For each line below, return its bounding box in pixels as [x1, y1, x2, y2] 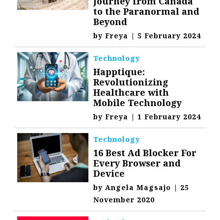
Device [93, 167, 125, 180]
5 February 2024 [137, 31, 201, 41]
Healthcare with [93, 86, 169, 99]
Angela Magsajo [105, 183, 171, 192]
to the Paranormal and [93, 5, 200, 18]
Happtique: [93, 66, 145, 78]
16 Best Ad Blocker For [93, 147, 197, 159]
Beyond [93, 16, 128, 28]
